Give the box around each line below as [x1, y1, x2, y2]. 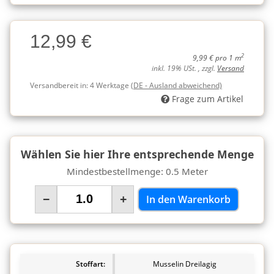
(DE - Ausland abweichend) [131, 80, 222, 91]
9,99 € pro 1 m [193, 53, 241, 62]
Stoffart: [76, 258, 105, 269]
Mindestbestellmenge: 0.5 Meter [66, 165, 208, 177]
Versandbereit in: [30, 80, 90, 91]
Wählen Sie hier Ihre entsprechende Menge [20, 146, 254, 161]
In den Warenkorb [146, 192, 231, 206]
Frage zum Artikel [172, 92, 243, 105]
